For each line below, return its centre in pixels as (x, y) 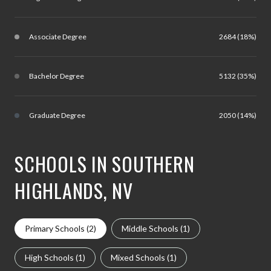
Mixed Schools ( (140, 257)
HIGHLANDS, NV (74, 190)
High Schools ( (51, 257)
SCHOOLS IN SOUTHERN (105, 163)
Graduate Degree (57, 115)
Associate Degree (58, 36)
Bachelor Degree (57, 76)
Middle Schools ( (152, 228)
